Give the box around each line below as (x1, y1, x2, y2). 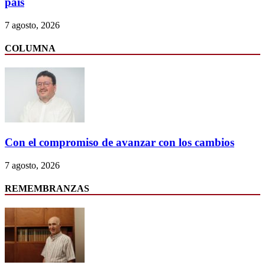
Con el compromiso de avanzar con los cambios (5, 136, 234, 149)
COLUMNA (5, 43, 56, 54)
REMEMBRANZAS (5, 183, 89, 194)
